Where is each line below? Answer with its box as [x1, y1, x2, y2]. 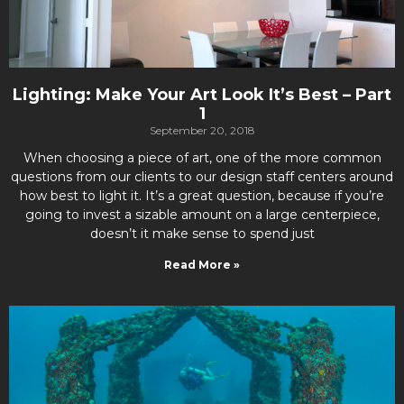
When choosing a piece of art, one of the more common [23, 149, 381, 166]
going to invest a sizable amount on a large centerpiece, [24, 206, 380, 223]
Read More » [164, 257, 240, 271]
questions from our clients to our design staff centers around [11, 168, 393, 185]
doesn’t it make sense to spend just [89, 225, 315, 242]
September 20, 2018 [149, 123, 255, 137]
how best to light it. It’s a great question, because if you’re [20, 187, 384, 204]
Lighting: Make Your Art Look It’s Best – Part [13, 84, 391, 105]
